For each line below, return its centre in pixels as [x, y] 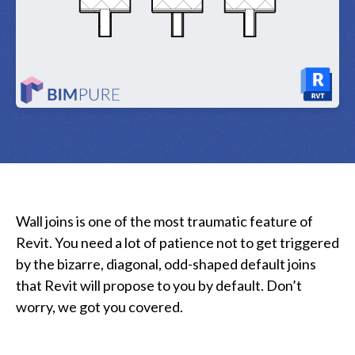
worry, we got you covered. [99, 306]
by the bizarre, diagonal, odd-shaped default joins [166, 263]
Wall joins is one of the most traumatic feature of [164, 221]
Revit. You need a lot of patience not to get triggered [177, 242]
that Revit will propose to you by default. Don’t [159, 285]
